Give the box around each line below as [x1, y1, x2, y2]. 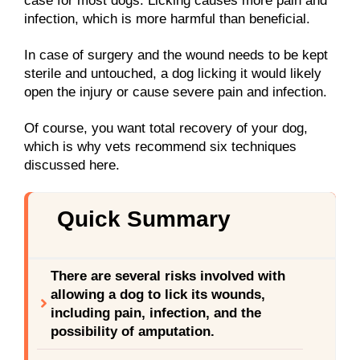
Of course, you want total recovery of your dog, [24, 121, 308, 137]
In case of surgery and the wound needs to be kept [24, 47, 328, 63]
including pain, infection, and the [51, 305, 261, 321]
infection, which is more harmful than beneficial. [24, 10, 310, 27]
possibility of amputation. [51, 323, 215, 339]
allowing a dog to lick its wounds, [51, 286, 265, 302]
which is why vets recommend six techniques [24, 139, 297, 155]
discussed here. [24, 157, 120, 174]
